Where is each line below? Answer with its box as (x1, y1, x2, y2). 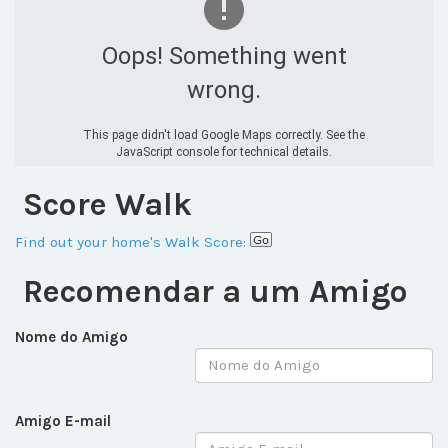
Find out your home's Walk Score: (15, 233, 246, 252)
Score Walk (15, 185, 192, 223)
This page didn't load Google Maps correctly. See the (83, 127, 365, 142)
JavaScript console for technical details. (116, 144, 332, 159)
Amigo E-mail (15, 411, 111, 430)
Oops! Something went (101, 41, 347, 70)
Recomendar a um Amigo (15, 273, 408, 311)
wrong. (187, 75, 261, 104)
